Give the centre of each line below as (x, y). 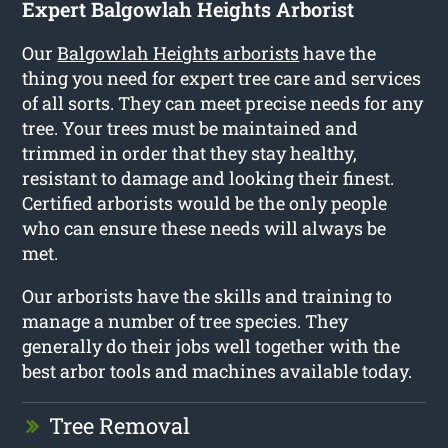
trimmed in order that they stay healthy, (190, 153)
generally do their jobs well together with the (211, 346)
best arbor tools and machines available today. (217, 371)
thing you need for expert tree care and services (222, 78)
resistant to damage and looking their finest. (208, 178)
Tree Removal (120, 426)
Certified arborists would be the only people (205, 203)
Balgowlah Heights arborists (178, 53)
